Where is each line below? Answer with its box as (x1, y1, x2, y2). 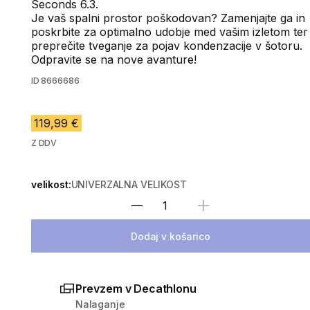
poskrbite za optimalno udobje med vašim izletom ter (30, 25, 308, 39)
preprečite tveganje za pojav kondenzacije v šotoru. (30, 39, 302, 53)
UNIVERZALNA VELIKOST (71, 179, 187, 190)
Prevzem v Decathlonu (75, 282, 197, 295)
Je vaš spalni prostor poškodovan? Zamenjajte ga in (30, 11, 305, 25)
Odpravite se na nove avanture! (30, 53, 197, 66)
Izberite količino (170, 206, 246, 219)
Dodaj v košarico (131, 230, 210, 242)
